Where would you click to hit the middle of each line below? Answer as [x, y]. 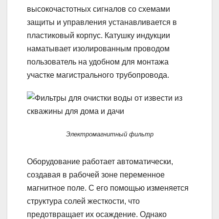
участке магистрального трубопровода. [98, 75]
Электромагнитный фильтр [109, 134]
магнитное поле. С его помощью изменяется [108, 188]
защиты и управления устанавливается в [102, 22]
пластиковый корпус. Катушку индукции [99, 35]
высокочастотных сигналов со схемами [99, 9]
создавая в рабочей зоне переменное [96, 175]
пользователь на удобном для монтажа [98, 62]
